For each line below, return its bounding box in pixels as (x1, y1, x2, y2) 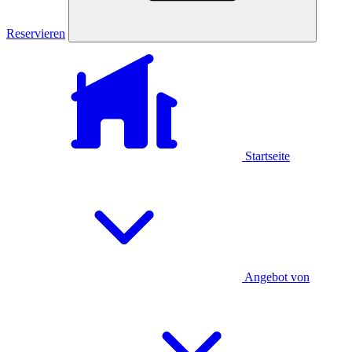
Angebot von (242, 270, 310, 284)
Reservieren (6, 27, 65, 40)
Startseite (242, 149, 290, 163)
